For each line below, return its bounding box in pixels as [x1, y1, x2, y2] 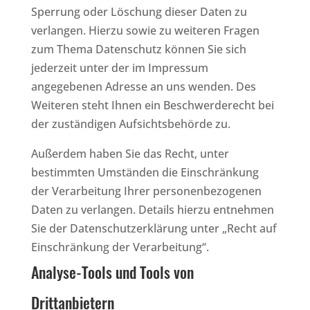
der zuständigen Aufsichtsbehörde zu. [30, 116, 230, 131]
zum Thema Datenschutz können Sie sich [30, 41, 246, 57]
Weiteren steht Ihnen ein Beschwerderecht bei [30, 97, 274, 113]
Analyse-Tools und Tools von [30, 260, 194, 283]
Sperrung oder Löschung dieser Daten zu [30, 3, 247, 19]
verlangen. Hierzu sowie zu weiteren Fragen [30, 22, 259, 38]
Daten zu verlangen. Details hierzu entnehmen [30, 201, 274, 217]
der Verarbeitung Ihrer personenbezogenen [30, 183, 262, 199]
